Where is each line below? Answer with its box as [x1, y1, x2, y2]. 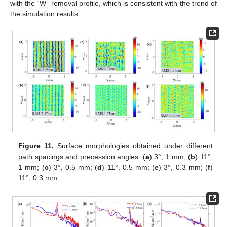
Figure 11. [18, 141, 54, 150]
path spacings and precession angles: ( [18, 152, 145, 161]
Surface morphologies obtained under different [54, 141, 213, 150]
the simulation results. [10, 10, 80, 18]
